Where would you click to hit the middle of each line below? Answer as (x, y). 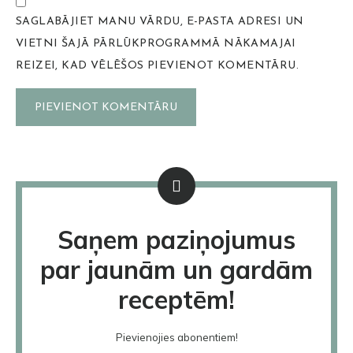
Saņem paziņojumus (176, 240)
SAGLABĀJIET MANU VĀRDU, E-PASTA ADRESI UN (160, 22)
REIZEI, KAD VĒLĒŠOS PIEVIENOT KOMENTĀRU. (157, 66)
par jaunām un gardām (176, 270)
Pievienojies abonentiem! (176, 338)
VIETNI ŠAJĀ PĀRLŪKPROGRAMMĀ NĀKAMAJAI (156, 44)
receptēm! (176, 300)
